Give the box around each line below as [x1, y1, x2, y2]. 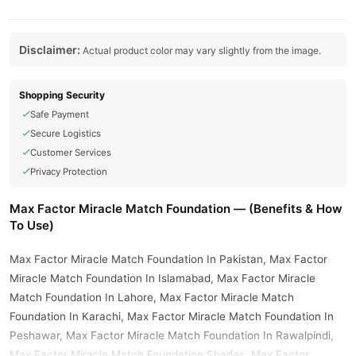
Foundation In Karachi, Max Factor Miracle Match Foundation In [10, 310, 334, 323]
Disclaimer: [19, 43, 80, 56]
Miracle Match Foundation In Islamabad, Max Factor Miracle [10, 272, 315, 284]
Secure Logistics [30, 128, 101, 139]
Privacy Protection [30, 166, 107, 177]
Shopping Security [19, 89, 105, 101]
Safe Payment [30, 109, 89, 120]
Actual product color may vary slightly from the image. [80, 44, 321, 56]
